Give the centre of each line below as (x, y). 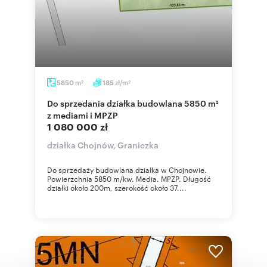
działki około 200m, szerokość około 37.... (117, 187)
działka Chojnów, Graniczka (103, 145)
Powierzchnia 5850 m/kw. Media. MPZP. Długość (129, 178)
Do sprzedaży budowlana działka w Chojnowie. (127, 169)
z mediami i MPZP (83, 115)
